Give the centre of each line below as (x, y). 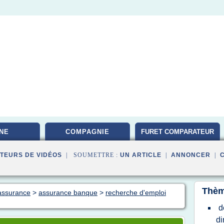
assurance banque (68, 192)
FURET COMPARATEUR (177, 132)
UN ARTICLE (141, 155)
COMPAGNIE (87, 132)
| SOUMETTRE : (91, 155)
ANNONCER (191, 155)
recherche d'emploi (136, 192)
